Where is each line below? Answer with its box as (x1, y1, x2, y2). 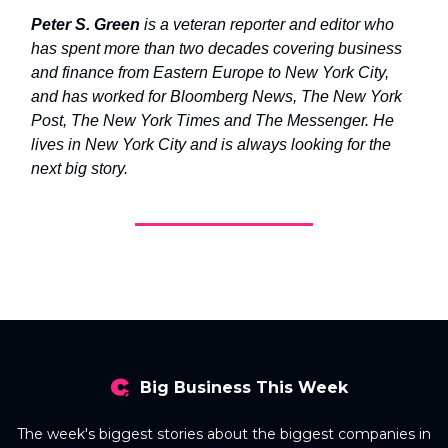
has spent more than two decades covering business (31, 39, 402, 57)
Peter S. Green (31, 15, 140, 33)
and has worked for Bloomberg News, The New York (31, 87, 402, 105)
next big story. (31, 159, 128, 177)
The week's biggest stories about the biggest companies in (17, 425, 431, 443)
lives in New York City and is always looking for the (31, 135, 391, 153)
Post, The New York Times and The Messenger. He (31, 111, 394, 129)
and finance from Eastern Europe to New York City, (31, 63, 389, 81)
